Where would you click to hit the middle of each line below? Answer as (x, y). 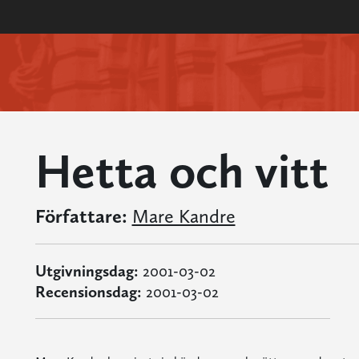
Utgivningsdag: (87, 271)
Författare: (81, 216)
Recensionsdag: (88, 292)
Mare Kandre (184, 216)
